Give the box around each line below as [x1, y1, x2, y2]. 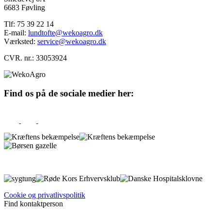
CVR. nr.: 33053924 [4, 54, 67, 62]
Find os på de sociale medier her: [4, 88, 134, 98]
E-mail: [4, 29, 28, 37]
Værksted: [4, 37, 37, 46]
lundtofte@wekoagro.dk [28, 29, 103, 37]
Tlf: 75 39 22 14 [4, 20, 54, 29]
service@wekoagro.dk [37, 37, 106, 46]
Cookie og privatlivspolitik [4, 190, 85, 199]
